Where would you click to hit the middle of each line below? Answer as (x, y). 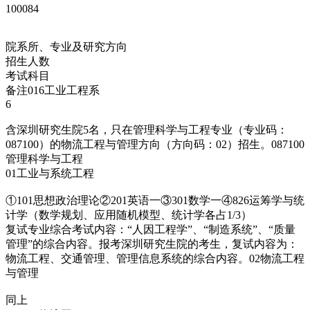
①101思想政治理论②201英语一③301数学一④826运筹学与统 (155, 200)
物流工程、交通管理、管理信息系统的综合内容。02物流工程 (155, 258)
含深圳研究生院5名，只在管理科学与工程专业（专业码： (147, 129)
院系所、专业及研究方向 (66, 46)
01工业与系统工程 (50, 173)
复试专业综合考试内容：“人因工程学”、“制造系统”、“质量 (151, 229)
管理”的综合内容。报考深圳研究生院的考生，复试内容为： (152, 244)
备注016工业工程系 (53, 90)
